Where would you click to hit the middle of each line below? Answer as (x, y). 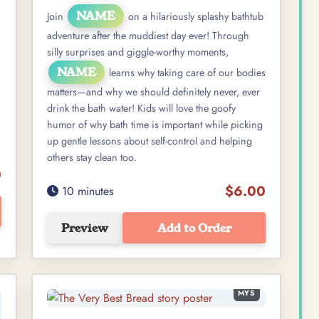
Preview (85, 228)
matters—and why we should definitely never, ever (153, 92)
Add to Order (194, 228)
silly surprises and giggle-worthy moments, (138, 52)
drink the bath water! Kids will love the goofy (141, 109)
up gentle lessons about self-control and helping (150, 141)
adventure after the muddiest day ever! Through (148, 36)
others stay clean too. (91, 158)
